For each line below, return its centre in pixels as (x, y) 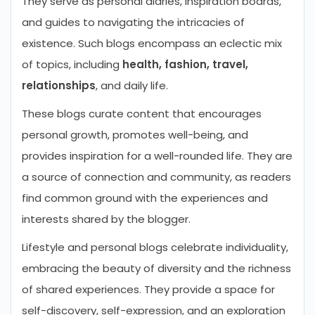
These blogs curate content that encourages (142, 114)
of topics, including (72, 64)
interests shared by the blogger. (106, 219)
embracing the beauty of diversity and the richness (156, 268)
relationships (59, 85)
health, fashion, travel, (185, 64)
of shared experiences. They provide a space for (148, 289)
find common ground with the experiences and (145, 198)
